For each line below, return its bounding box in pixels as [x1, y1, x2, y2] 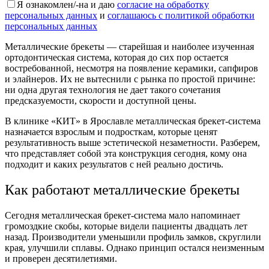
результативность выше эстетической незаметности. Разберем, [5, 138, 260, 148]
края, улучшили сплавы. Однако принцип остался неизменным [5, 242, 264, 253]
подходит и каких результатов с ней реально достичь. [5, 159, 223, 170]
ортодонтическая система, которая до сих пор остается [5, 52, 228, 63]
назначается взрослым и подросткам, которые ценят [5, 127, 217, 138]
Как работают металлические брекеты [5, 181, 240, 198]
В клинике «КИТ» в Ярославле [5, 116, 136, 127]
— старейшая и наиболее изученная [104, 41, 254, 52]
